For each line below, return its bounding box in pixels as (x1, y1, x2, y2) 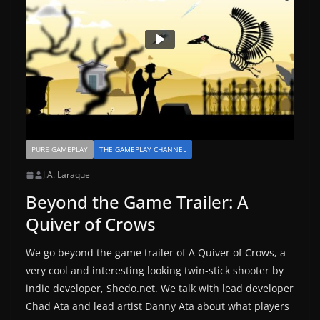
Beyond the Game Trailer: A (26, 190, 249, 214)
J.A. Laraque (43, 169, 90, 181)
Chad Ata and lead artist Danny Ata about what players (26, 299, 289, 313)
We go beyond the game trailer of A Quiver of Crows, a (26, 246, 286, 259)
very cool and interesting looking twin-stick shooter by (26, 264, 284, 277)
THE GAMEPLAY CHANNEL (99, 144, 186, 154)
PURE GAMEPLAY (31, 144, 88, 154)
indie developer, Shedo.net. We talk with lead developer (26, 281, 294, 295)
